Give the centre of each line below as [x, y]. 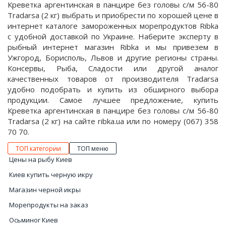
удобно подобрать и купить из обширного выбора [113, 89]
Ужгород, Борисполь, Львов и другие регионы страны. [113, 58]
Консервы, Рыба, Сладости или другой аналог [113, 68]
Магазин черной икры [45, 190]
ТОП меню [93, 149]
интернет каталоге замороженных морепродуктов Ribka [113, 26]
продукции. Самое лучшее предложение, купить [113, 100]
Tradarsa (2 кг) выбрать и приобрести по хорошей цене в [113, 15]
